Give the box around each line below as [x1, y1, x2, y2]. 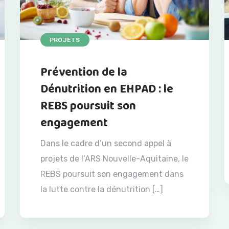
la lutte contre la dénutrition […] [40, 185, 163, 195]
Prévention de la [40, 63, 127, 82]
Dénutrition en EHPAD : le [40, 80, 173, 99]
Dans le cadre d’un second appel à [40, 139, 171, 149]
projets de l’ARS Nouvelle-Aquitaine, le [40, 154, 189, 164]
